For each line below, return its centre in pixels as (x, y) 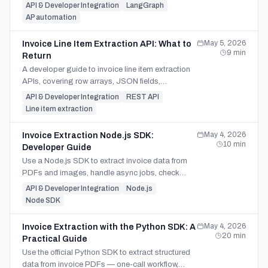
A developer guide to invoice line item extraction (106, 69)
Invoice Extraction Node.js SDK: (88, 135)
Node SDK (43, 200)
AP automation (51, 17)
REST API (143, 97)
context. (36, 105)
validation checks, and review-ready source (98, 93)
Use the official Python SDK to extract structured (106, 252)
